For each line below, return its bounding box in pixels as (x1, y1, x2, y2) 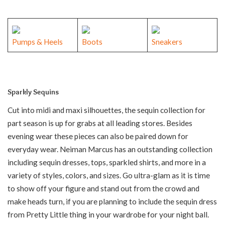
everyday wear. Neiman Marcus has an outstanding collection (8, 145, 212, 154)
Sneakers (151, 37, 182, 46)
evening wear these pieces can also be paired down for (8, 132, 188, 141)
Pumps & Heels (12, 37, 63, 46)
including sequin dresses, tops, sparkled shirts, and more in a (8, 158, 206, 167)
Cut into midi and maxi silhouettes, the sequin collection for (8, 105, 205, 115)
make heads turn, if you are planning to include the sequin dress (8, 197, 217, 206)
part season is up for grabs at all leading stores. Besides (8, 119, 192, 128)
